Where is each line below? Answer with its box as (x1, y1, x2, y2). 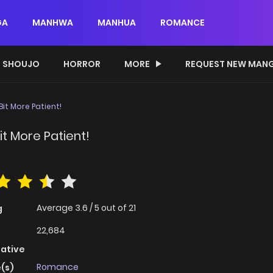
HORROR (63, 58, 101, 70)
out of (101, 202, 129, 214)
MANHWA (32, 16, 73, 29)
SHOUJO (2, 58, 40, 70)
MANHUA (97, 16, 136, 29)
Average (37, 202, 75, 214)
